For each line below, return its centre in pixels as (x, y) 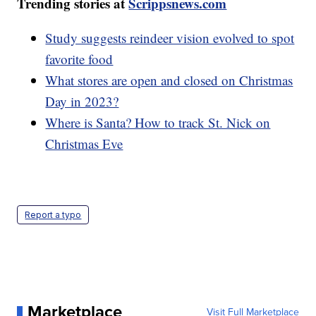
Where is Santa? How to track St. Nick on (158, 122)
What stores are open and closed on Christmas (169, 80)
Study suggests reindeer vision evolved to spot (170, 37)
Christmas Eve (84, 143)
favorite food (79, 59)
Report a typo (53, 214)
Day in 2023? (82, 101)
